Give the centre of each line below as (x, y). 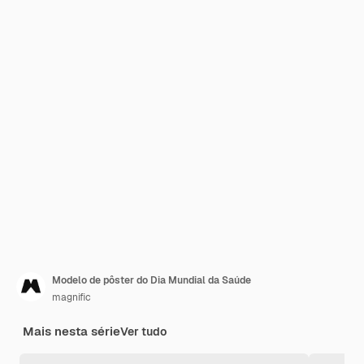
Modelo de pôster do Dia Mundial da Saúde (152, 280)
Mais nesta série (71, 331)
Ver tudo (143, 331)
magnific (71, 297)
